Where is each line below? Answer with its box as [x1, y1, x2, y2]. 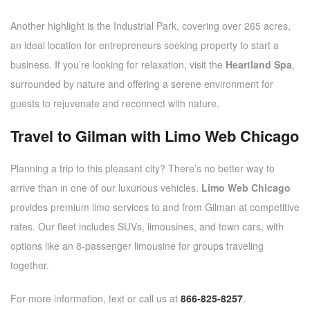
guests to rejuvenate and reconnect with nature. [10, 95, 219, 110]
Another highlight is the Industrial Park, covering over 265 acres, [10, 18, 291, 33]
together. [10, 257, 49, 272]
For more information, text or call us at [10, 291, 181, 305]
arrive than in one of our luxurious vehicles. [10, 180, 201, 194]
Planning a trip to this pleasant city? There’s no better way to [10, 161, 275, 175]
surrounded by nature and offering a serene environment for [10, 76, 273, 91]
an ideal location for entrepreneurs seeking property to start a [10, 37, 279, 52]
